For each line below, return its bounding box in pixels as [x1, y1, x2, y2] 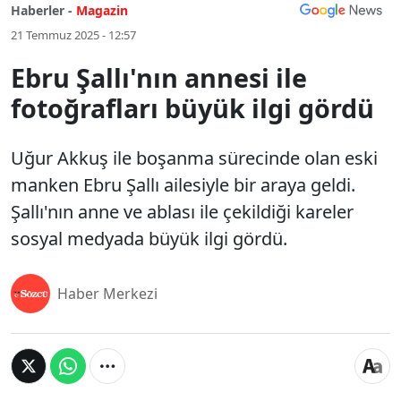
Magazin [76, 2, 128, 19]
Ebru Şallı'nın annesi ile [11, 60, 307, 95]
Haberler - [11, 2, 73, 19]
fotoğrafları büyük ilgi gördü [11, 90, 374, 125]
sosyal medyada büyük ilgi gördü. [11, 226, 287, 251]
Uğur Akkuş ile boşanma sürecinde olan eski [11, 146, 378, 170]
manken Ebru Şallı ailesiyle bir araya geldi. [11, 173, 355, 197]
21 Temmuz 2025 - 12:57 [11, 27, 136, 43]
